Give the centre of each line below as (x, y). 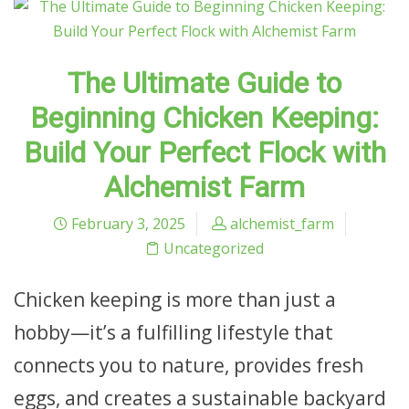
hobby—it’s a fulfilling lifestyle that (173, 332)
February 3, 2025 (126, 224)
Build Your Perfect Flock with (204, 152)
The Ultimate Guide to (204, 83)
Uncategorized (214, 248)
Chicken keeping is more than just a (175, 299)
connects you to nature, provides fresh (189, 365)
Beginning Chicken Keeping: (204, 118)
